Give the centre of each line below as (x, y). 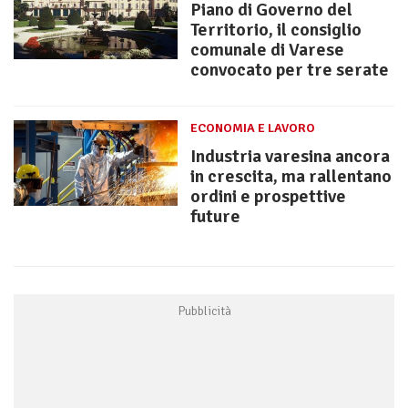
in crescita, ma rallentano (291, 176)
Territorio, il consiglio (276, 29)
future (215, 216)
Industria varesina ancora (290, 156)
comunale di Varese (267, 49)
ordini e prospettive (268, 196)
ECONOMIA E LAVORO (253, 127)
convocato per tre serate (290, 69)
